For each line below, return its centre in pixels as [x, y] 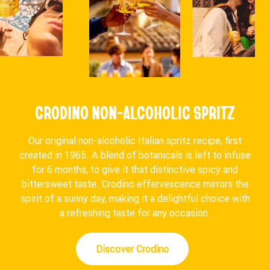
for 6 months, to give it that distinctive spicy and [135, 169]
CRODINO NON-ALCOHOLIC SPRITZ [135, 112]
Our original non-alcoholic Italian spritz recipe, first [135, 140]
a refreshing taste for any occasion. [135, 212]
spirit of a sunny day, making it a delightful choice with [135, 198]
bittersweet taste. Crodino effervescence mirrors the [135, 184]
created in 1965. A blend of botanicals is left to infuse [135, 155]
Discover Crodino [132, 249]
